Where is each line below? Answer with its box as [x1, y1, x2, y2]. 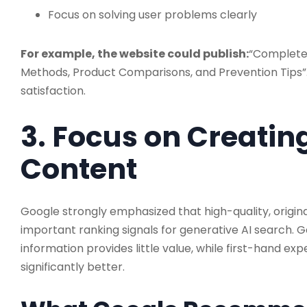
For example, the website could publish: [21, 45, 249, 62]
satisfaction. [21, 82, 86, 99]
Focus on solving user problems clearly [48, 6, 257, 23]
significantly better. [21, 258, 125, 275]
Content [21, 149, 137, 188]
